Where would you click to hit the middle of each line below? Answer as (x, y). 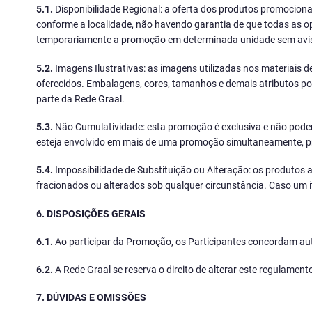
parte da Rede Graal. (80, 98)
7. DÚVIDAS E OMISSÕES (91, 297)
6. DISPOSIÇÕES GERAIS (91, 213)
